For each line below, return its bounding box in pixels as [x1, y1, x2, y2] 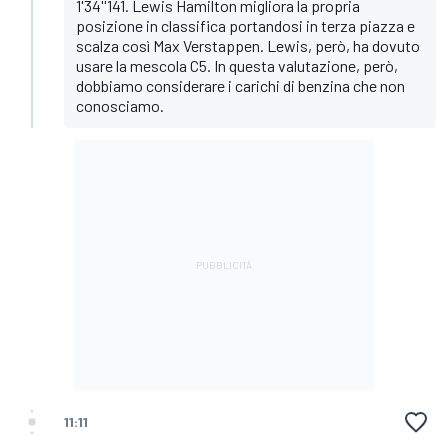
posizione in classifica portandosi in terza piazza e [76, 15, 415, 35]
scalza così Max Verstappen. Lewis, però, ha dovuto [76, 35, 420, 55]
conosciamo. [76, 95, 164, 115]
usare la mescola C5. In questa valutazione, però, [76, 55, 398, 75]
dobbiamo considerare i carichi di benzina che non [76, 75, 405, 95]
